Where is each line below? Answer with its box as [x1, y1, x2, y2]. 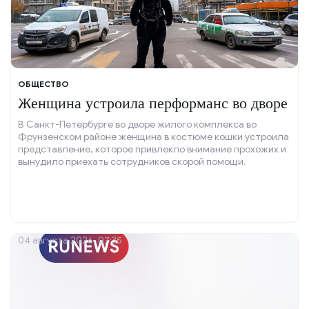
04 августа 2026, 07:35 [18, 235, 122, 247]
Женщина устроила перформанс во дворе [18, 94, 288, 112]
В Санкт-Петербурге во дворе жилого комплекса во [18, 119, 257, 131]
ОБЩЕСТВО [18, 79, 69, 90]
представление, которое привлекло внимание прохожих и [18, 143, 286, 156]
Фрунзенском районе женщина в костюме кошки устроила [18, 131, 289, 143]
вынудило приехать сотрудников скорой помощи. [18, 156, 246, 168]
